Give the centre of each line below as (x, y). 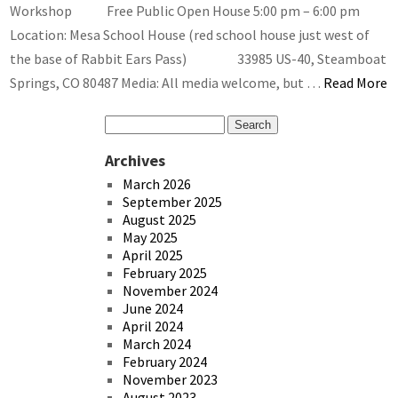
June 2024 (153, 308)
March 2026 (157, 183)
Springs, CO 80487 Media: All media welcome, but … (167, 82)
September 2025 (173, 201)
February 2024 (165, 361)
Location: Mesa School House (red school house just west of (190, 34)
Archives (135, 160)
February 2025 (165, 272)
